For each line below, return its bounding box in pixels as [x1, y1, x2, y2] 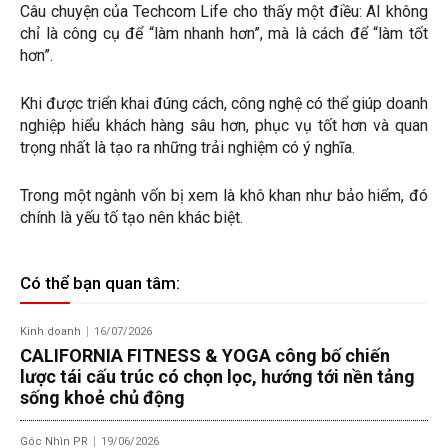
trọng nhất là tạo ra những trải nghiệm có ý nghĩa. [20, 138, 355, 158]
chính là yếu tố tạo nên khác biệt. [20, 208, 243, 228]
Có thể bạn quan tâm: [20, 273, 180, 294]
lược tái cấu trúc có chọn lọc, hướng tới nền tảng [20, 366, 415, 388]
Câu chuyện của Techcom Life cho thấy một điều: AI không [20, 2, 428, 22]
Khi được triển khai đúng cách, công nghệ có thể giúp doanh [20, 94, 428, 114]
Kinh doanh [20, 325, 81, 339]
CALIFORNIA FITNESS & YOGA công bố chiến [20, 345, 390, 367]
